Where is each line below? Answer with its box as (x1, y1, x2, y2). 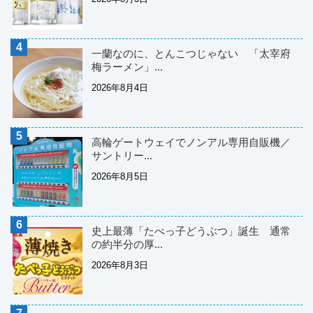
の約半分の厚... (92, 238, 163, 251)
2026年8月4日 (92, 82, 148, 94)
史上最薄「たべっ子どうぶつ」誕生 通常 (92, 225, 291, 238)
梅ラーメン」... (92, 61, 163, 73)
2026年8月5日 (92, 171, 148, 182)
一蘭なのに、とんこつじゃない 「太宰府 (92, 48, 291, 60)
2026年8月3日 (92, 260, 148, 271)
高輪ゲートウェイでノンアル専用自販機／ (92, 136, 291, 149)
